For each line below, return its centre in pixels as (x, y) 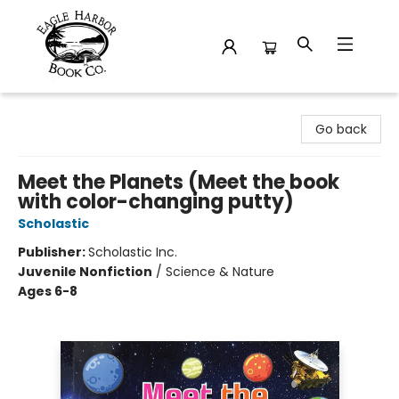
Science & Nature (220, 272)
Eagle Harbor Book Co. (81, 110)
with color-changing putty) (156, 202)
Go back (341, 129)
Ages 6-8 (48, 291)
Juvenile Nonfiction (85, 272)
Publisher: (53, 252)
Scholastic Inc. (133, 252)
